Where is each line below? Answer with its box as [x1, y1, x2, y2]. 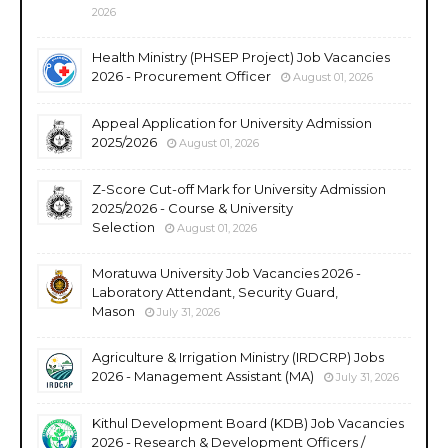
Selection [92, 218, 155, 235]
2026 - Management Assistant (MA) [92, 367, 314, 384]
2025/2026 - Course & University [92, 199, 293, 216]
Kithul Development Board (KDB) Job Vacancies [92, 414, 404, 431]
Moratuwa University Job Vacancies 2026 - [92, 264, 361, 281]
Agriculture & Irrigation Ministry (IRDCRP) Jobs [92, 348, 384, 365]
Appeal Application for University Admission [92, 114, 372, 131]
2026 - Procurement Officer [92, 67, 271, 84]
